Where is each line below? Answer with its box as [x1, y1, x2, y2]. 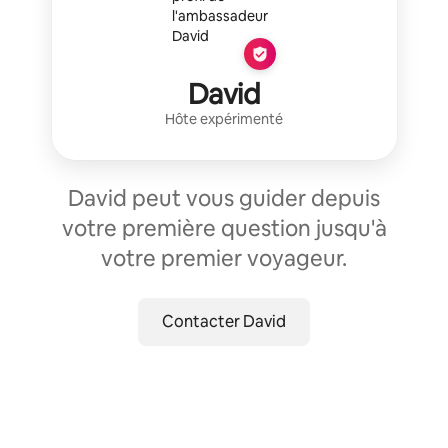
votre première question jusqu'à [61, 214, 387, 243]
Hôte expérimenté [165, 110, 283, 128]
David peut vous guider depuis [68, 184, 380, 213]
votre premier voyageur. [101, 244, 347, 273]
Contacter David [162, 311, 286, 332]
